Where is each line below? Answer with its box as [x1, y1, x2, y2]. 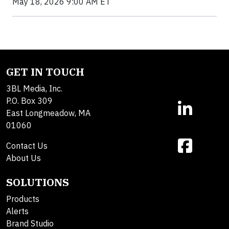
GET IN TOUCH [6, 65, 84, 79]
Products [6, 194, 39, 204]
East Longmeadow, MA [6, 108, 90, 119]
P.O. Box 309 [6, 96, 53, 106]
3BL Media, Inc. [6, 83, 62, 94]
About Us [6, 153, 41, 164]
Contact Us [6, 141, 48, 151]
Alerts [6, 206, 29, 217]
